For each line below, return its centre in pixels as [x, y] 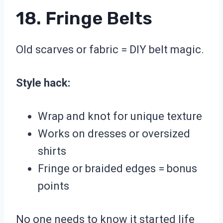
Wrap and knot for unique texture [120, 116]
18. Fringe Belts [84, 18]
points [54, 186]
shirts [52, 151]
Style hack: [43, 83]
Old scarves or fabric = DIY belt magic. [110, 50]
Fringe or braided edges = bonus [117, 169]
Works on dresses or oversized [114, 134]
